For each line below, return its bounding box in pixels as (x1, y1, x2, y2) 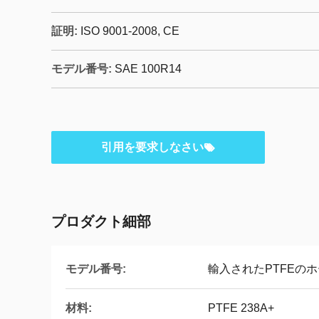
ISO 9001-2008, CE (80, 25, 179, 37)
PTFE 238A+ (208, 302, 274, 314)
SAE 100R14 (115, 63, 182, 75)
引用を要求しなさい (101, 141, 204, 153)
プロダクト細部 (51, 214, 151, 229)
